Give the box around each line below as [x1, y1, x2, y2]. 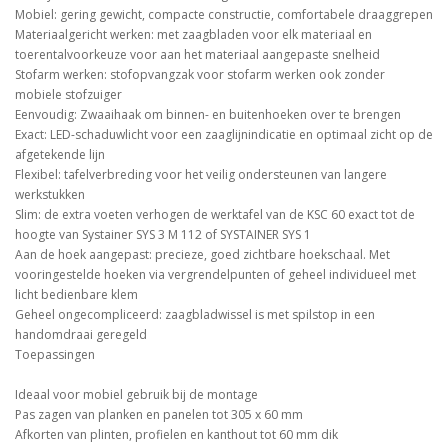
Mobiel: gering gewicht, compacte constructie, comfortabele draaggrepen [15, 6, 433, 24]
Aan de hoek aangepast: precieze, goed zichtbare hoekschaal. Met [15, 246, 390, 264]
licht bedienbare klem [15, 286, 138, 304]
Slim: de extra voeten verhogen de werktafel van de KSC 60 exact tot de [15, 206, 415, 224]
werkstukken [15, 186, 85, 204]
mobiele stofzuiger [15, 86, 122, 104]
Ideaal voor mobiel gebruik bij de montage [15, 386, 258, 404]
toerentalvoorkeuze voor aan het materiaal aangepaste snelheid [15, 46, 380, 64]
